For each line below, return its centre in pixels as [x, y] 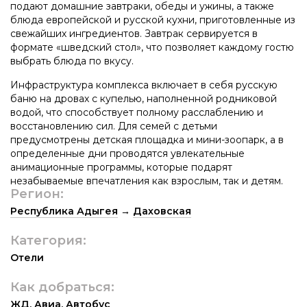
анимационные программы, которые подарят [121, 167]
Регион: [37, 194]
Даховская [162, 211]
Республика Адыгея [64, 211]
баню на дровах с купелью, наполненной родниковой [144, 98]
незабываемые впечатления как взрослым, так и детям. [147, 181]
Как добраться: [62, 287]
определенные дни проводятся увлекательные [127, 153]
